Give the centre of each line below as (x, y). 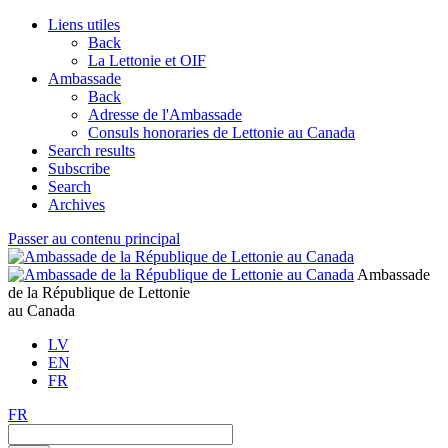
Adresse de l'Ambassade (165, 114)
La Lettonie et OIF (147, 60)
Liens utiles (84, 24)
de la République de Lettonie (99, 292)
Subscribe (79, 168)
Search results (91, 150)
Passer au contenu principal (94, 238)
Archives (76, 204)
